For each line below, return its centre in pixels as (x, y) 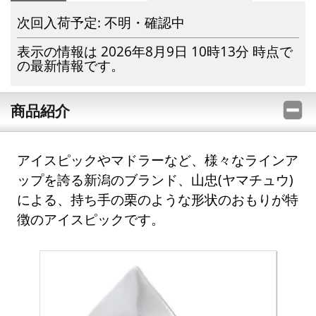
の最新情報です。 (71, 66)
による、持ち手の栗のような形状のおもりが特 (158, 200)
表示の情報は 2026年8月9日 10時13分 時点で (155, 51)
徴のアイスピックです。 (91, 219)
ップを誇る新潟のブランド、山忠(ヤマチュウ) (156, 180)
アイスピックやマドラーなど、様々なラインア (158, 160)
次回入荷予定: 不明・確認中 (101, 22)
